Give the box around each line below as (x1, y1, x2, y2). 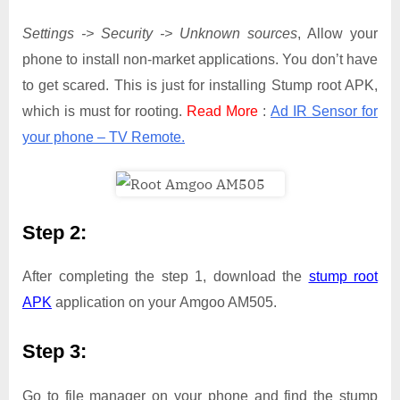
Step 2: (22, 221, 87, 244)
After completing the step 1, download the (22, 269, 309, 285)
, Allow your (297, 25, 378, 41)
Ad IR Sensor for (271, 103, 378, 119)
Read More (187, 103, 258, 119)
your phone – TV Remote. (22, 129, 185, 145)
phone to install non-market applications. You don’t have (22, 51, 378, 67)
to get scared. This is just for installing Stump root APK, (22, 77, 378, 93)
